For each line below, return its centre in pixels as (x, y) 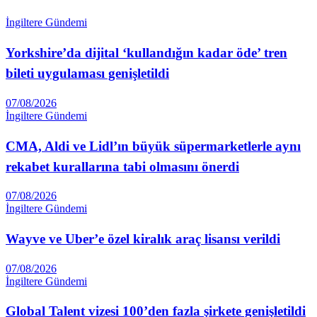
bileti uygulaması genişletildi (87, 74)
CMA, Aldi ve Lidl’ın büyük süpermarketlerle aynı (153, 146)
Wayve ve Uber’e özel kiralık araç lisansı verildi (143, 238)
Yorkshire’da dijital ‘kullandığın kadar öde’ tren (146, 53)
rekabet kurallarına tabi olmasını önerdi (122, 166)
